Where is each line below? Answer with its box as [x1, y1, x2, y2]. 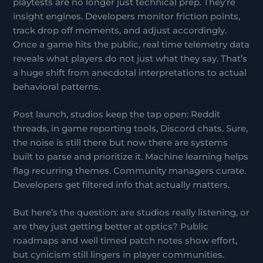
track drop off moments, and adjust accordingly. [13, 25, 227, 36]
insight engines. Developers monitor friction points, [13, 11, 241, 22]
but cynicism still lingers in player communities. [13, 249, 225, 261]
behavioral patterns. [13, 81, 101, 92]
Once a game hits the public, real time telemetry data [13, 39, 250, 50]
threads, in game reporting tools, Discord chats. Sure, [13, 123, 248, 134]
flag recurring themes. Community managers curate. [13, 166, 247, 176]
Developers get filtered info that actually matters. [13, 180, 230, 190]
